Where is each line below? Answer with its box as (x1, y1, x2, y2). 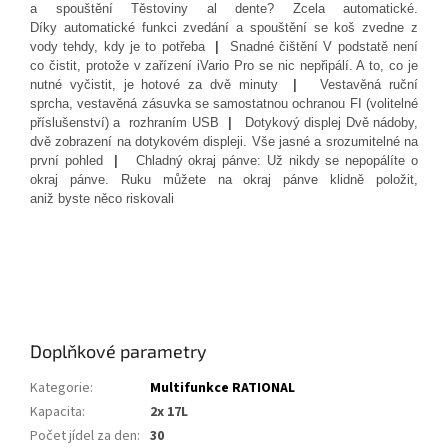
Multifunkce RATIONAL (150, 377, 295, 398)
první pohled (30, 152, 115, 168)
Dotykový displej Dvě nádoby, (244, 114, 418, 130)
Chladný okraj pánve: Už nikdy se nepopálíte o (135, 152, 419, 168)
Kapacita (30, 401, 82, 422)
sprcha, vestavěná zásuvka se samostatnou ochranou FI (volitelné (30, 95, 418, 111)
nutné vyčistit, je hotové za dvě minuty (30, 76, 293, 92)
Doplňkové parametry (30, 339, 207, 362)
